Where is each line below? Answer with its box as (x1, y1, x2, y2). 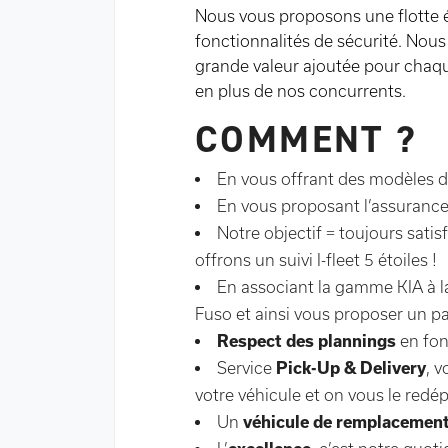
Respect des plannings (217, 332, 396, 350)
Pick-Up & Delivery (276, 359, 426, 377)
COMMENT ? (195, 114, 418, 164)
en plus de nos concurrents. (195, 82, 406, 100)
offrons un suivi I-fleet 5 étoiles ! (195, 251, 437, 269)
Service (217, 359, 276, 377)
